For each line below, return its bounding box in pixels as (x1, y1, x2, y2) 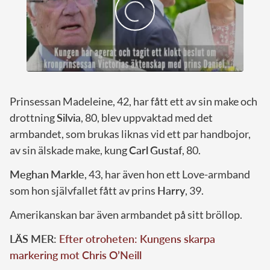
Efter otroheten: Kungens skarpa (59, 232, 215, 246)
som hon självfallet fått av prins (10, 184, 157, 198)
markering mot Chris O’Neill (10, 248, 142, 262)
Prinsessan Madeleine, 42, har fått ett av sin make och (10, 95, 257, 108)
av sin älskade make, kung (10, 143, 129, 157)
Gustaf (150, 143, 182, 157)
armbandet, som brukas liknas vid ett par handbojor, (10, 127, 251, 141)
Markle (51, 168, 84, 181)
